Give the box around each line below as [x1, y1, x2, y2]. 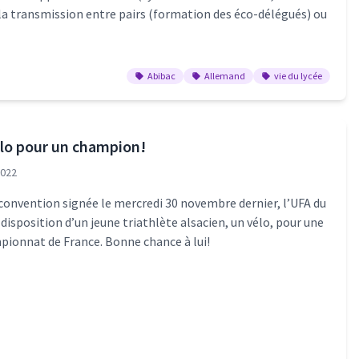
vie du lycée [273, 69, 322, 82]
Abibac [147, 69, 175, 82]
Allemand [204, 69, 245, 82]
